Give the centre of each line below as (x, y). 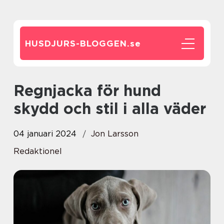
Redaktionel (38, 151)
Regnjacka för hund (19, 90)
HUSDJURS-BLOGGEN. (77, 43)
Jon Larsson (115, 134)
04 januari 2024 (45, 134)
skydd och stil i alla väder (110, 108)
